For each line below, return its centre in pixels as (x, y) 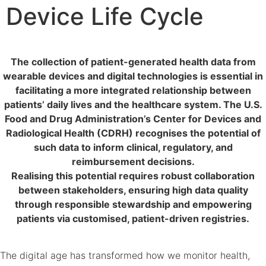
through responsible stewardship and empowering (133, 204)
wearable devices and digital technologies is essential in (133, 76)
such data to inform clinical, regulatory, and (133, 147)
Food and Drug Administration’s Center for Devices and (133, 119)
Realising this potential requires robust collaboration (133, 176)
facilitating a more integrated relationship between (133, 90)
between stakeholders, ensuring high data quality (133, 190)
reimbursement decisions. (133, 161)
